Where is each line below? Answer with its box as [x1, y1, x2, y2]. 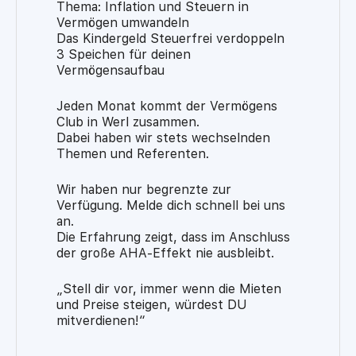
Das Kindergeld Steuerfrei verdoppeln [56, 30, 284, 46]
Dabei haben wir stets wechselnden [56, 130, 270, 145]
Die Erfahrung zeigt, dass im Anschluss [56, 229, 290, 245]
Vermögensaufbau [56, 62, 164, 78]
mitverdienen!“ [56, 312, 145, 328]
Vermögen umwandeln [56, 14, 189, 30]
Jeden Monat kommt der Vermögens [56, 98, 277, 114]
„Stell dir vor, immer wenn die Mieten [56, 281, 281, 296]
